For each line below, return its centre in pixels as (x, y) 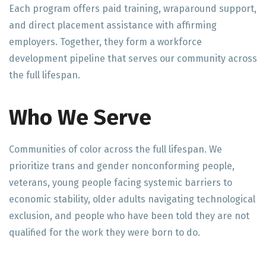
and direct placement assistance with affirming (113, 25)
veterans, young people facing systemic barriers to (121, 183)
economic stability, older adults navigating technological (132, 199)
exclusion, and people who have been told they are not (129, 216)
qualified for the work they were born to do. (104, 232)
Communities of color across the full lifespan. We (115, 149)
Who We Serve (80, 118)
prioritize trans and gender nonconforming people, (122, 166)
